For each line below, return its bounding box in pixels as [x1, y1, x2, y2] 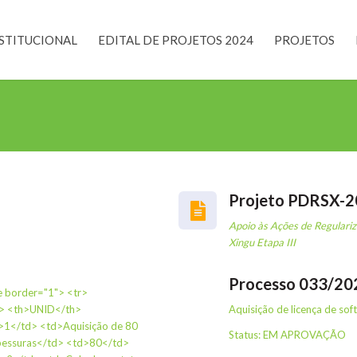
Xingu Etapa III [229, 236, 296, 249]
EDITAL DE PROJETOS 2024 [98, 33, 253, 47]
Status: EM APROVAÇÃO [229, 328, 346, 342]
